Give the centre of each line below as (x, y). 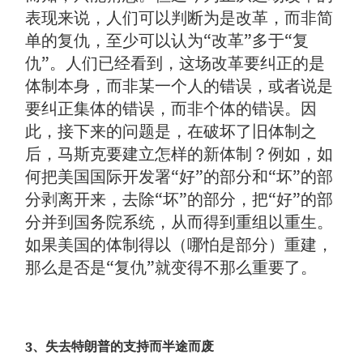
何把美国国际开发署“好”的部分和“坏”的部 (179, 177)
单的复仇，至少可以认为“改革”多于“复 (167, 41)
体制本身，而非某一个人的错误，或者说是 (179, 86)
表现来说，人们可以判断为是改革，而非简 (179, 18)
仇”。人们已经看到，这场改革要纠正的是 (175, 64)
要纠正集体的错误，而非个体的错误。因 (171, 109)
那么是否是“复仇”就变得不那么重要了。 (171, 268)
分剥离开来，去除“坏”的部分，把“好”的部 (179, 200)
